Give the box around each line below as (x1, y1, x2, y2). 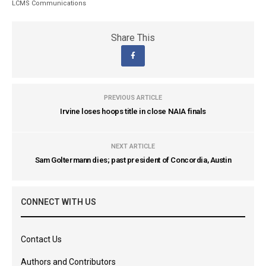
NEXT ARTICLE (111, 142, 155, 150)
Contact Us (21, 235, 62, 244)
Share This (111, 32, 155, 43)
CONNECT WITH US (21, 197, 96, 207)
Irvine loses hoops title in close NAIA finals (59, 107, 207, 116)
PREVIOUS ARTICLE (104, 94, 162, 102)
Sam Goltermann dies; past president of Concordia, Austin (34, 156, 232, 164)
